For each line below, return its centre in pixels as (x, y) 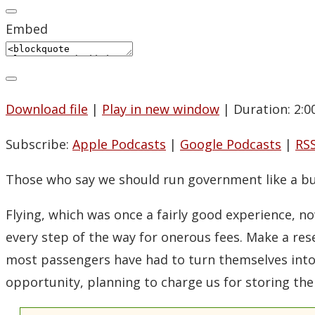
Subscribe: (39, 144)
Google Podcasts (231, 144)
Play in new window (161, 109)
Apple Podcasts (119, 144)
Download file (47, 109)
